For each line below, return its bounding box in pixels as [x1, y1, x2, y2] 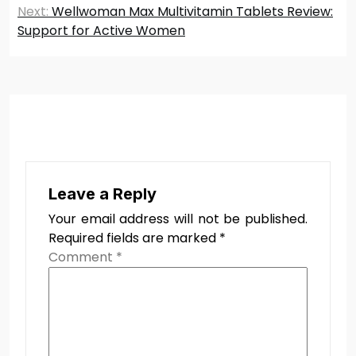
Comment [48, 247, 116, 266]
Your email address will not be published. [48, 209, 308, 228]
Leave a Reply [48, 184, 157, 203]
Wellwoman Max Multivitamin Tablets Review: [52, 2, 333, 21]
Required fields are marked [48, 228, 219, 247]
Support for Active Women [17, 21, 185, 40]
